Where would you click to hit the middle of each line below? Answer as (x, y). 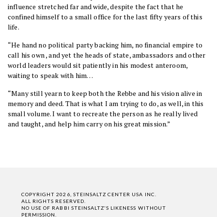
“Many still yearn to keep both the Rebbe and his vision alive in (105, 93)
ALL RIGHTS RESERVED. (54, 201)
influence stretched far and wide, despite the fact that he (96, 7)
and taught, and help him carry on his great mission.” (89, 124)
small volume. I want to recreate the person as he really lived (103, 114)
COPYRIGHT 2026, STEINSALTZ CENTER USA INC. (89, 194)
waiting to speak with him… (51, 75)
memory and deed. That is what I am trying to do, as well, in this (106, 103)
